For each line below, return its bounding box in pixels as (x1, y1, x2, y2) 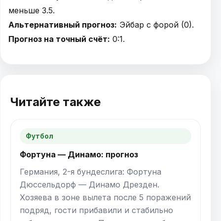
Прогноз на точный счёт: (8, 34, 110, 44)
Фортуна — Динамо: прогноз (20, 149, 138, 160)
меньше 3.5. (8, 5, 55, 16)
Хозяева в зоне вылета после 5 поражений (20, 192, 191, 203)
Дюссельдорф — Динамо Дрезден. (20, 180, 159, 190)
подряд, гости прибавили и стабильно (20, 205, 173, 216)
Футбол (26, 132, 53, 141)
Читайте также (10, 95, 101, 110)
